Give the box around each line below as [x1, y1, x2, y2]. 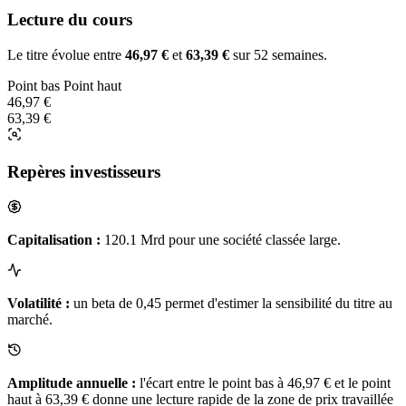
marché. [7, 311, 53, 327]
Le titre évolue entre [7, 47, 125, 63]
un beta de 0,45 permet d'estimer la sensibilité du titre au [70, 295, 392, 311]
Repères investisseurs [7, 161, 160, 181]
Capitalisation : [7, 231, 101, 247]
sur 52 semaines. [229, 47, 327, 63]
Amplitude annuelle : [7, 374, 136, 391]
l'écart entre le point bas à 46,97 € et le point [136, 374, 391, 391]
